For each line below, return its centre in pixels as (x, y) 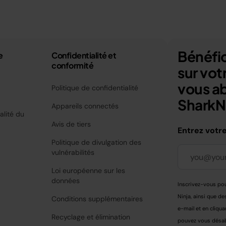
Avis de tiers (71, 124)
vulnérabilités (73, 152)
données (66, 181)
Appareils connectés (85, 106)
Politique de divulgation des (97, 142)
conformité (73, 65)
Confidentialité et (84, 55)
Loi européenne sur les (89, 171)
